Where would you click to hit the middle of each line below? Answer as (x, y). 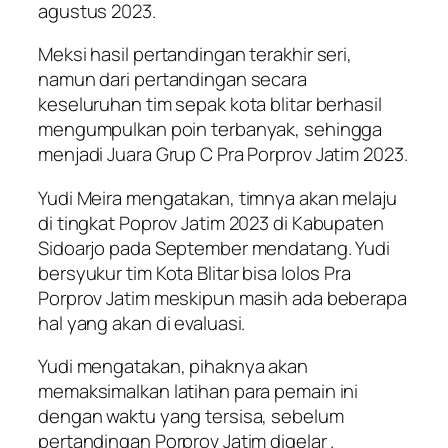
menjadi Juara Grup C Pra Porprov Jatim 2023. (223, 154)
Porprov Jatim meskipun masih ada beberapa (222, 297)
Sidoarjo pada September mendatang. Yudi (214, 247)
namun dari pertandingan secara (172, 79)
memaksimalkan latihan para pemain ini (198, 391)
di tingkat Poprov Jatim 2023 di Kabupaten (211, 222)
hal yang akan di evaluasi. (142, 322)
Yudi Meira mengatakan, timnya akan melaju (217, 197)
